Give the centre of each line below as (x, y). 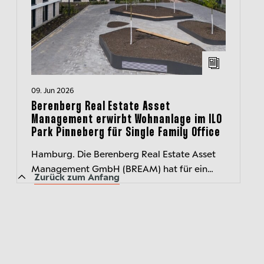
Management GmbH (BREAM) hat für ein (119, 168)
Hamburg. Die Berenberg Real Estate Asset (123, 153)
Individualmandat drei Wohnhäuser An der (122, 183)
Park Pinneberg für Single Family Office (126, 132)
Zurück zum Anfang (77, 176)
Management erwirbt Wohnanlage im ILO (127, 119)
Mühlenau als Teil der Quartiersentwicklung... (128, 197)
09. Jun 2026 (52, 90)
